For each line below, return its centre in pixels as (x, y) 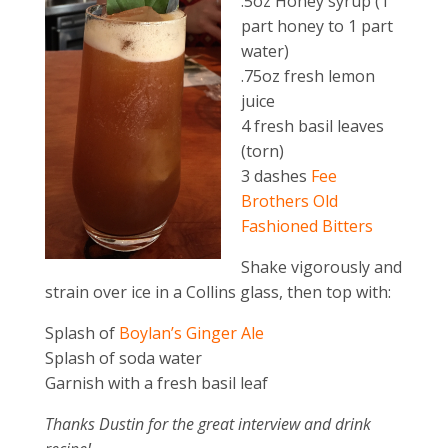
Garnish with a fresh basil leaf (156, 383)
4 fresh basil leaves (312, 126)
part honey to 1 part (316, 26)
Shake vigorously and (321, 267)
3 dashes (275, 176)
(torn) (262, 151)
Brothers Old (289, 201)
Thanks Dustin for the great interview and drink (207, 424)
